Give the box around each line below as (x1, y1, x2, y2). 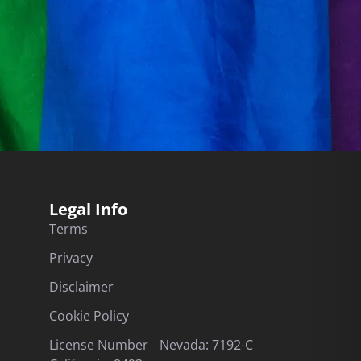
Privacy (49, 249, 93, 267)
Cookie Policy (49, 307, 129, 325)
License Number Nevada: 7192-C (49, 336, 264, 354)
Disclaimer (49, 278, 114, 296)
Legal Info (49, 198, 127, 220)
